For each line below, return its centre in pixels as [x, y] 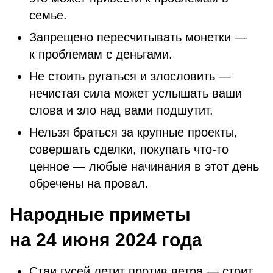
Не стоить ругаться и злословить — [130, 76]
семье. [54, 15]
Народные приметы [100, 214]
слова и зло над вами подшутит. [121, 110]
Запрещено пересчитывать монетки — [138, 37]
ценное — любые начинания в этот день [144, 166]
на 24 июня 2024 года [106, 240]
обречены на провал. [89, 183]
